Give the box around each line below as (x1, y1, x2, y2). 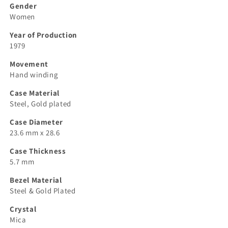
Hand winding (10, 70, 59, 80)
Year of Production (10, 30, 77, 40)
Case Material (10, 88, 60, 98)
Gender (10, 1, 37, 11)
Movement (10, 59, 48, 69)
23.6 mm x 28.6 (10, 128, 60, 138)
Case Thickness (10, 146, 66, 156)
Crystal (10, 204, 37, 214)
